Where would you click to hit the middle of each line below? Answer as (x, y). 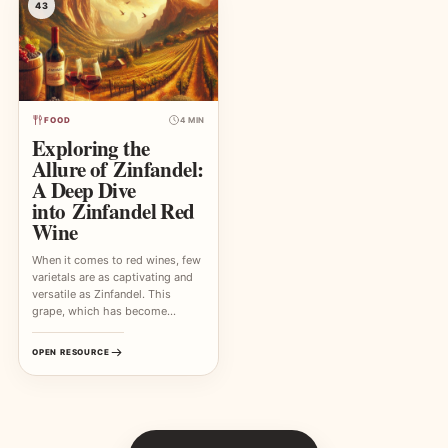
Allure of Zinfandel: (118, 168)
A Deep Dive (84, 189)
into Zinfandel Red (113, 210)
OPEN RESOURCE (71, 351)
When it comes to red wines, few (116, 259)
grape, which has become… (104, 310)
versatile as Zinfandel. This (101, 293)
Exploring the (91, 147)
